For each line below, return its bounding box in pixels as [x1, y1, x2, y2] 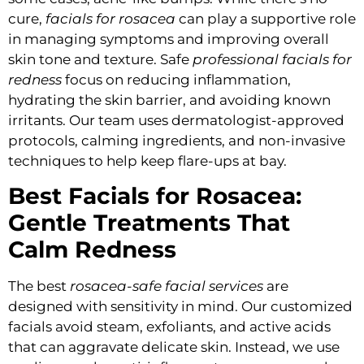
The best [8, 278, 70, 295]
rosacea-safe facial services [70, 278, 263, 295]
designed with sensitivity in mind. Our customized [8, 298, 353, 315]
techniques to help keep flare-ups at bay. [8, 152, 287, 169]
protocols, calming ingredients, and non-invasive [8, 132, 345, 149]
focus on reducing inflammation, [62, 71, 291, 88]
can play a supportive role [175, 10, 356, 27]
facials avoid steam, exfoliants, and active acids [8, 318, 331, 336]
